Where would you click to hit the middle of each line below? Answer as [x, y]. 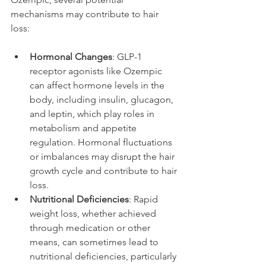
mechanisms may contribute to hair [86, 14]
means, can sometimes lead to [95, 242]
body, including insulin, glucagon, [103, 99]
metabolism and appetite [84, 128]
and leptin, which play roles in [93, 113]
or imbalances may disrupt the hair [103, 156]
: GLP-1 [128, 56]
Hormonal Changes [71, 56]
